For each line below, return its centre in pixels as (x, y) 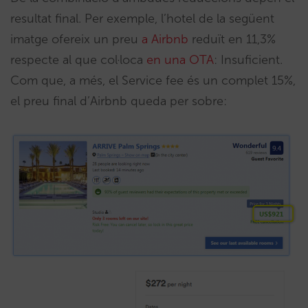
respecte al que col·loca (78, 60)
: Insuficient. (248, 60)
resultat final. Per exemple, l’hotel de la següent (142, 19)
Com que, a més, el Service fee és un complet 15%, (153, 81)
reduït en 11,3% (232, 40)
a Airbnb (165, 40)
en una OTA (180, 60)
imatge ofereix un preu (76, 40)
